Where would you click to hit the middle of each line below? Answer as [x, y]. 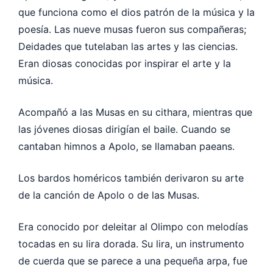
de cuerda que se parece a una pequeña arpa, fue [133, 261]
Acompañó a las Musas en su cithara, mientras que [135, 112]
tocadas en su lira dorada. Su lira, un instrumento [131, 243]
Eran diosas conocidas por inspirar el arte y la [125, 63]
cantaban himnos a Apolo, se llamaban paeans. [126, 146]
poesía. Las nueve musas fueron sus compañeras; [132, 29]
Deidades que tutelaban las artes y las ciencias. [128, 46]
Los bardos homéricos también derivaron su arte [131, 178]
